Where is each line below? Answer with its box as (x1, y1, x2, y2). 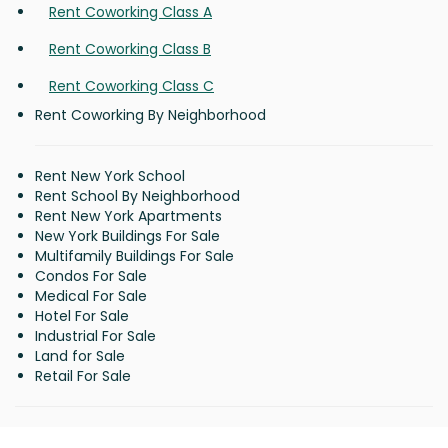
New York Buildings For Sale (35, 226, 220, 246)
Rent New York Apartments (35, 206, 222, 226)
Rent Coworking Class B (49, 39, 211, 59)
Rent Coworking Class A (49, 2, 212, 22)
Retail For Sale (35, 366, 131, 386)
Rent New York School (35, 166, 185, 186)
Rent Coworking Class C (49, 76, 214, 96)
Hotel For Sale (35, 306, 129, 326)
